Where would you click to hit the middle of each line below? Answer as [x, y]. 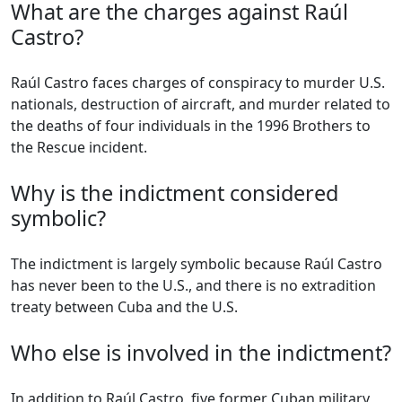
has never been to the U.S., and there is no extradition [193, 286]
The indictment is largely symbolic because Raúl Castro [197, 264]
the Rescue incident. [79, 148]
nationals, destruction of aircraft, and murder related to [201, 105]
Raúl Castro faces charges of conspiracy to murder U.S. [198, 83]
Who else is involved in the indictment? [201, 353]
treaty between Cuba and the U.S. [124, 307]
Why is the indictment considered [175, 193]
